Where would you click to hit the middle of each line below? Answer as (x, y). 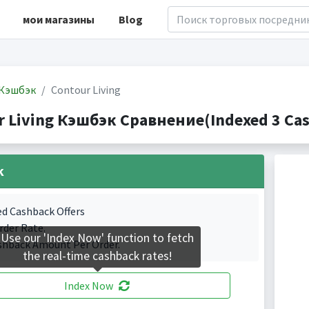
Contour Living (86, 90)
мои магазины (58, 19)
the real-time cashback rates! (97, 256)
